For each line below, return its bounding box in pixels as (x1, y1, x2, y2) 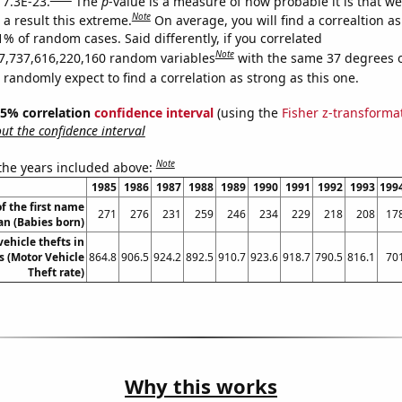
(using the (213, 104, 282, 122)
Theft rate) (27, 264, 84, 280)
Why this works (125, 371, 277, 399)
